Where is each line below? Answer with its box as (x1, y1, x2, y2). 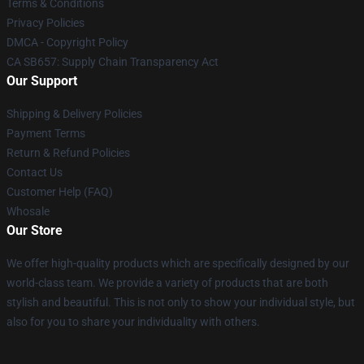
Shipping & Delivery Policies (6, 106, 142, 120)
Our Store (6, 222, 63, 238)
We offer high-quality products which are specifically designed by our (6, 256, 349, 270)
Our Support (6, 72, 77, 89)
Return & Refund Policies (6, 145, 130, 159)
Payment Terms (6, 126, 85, 140)
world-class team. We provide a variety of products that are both (6, 275, 328, 289)
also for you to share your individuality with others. (6, 314, 260, 328)
